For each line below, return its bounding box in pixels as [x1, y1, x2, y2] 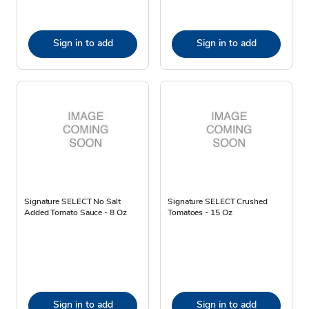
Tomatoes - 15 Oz [168, 206, 232, 218]
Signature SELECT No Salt [24, 195, 121, 207]
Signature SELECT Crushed [168, 195, 268, 207]
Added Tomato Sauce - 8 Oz [24, 206, 127, 218]
